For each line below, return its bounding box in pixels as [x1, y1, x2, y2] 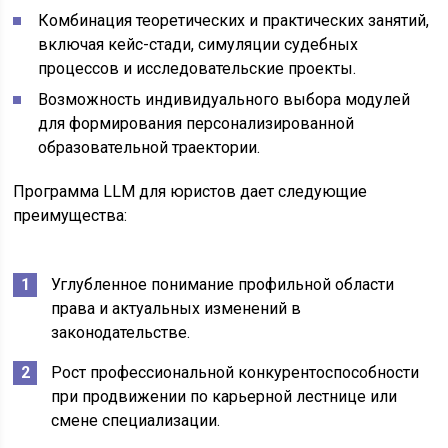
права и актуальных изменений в [51, 299, 302, 318]
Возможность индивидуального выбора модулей [38, 90, 411, 109]
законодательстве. [51, 323, 191, 342]
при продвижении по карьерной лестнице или [51, 387, 398, 406]
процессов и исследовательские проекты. [38, 59, 357, 78]
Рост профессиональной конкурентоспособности [51, 363, 420, 382]
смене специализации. [51, 411, 221, 430]
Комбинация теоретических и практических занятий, [38, 11, 430, 30]
